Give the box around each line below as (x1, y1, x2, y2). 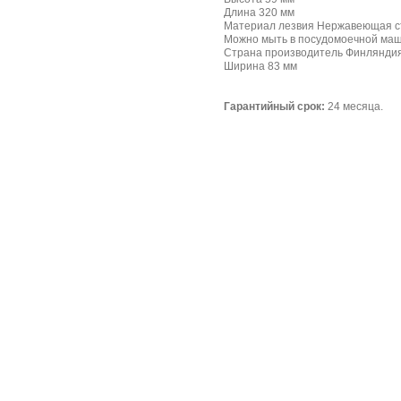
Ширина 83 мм (224, 60, 297, 73)
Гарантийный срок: (224, 100, 325, 113)
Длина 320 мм (224, 6, 294, 19)
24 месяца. (325, 100, 383, 113)
